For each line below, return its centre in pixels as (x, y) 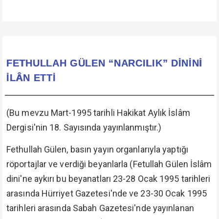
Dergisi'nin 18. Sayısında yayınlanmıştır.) (84, 127)
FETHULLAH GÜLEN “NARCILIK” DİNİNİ (105, 63)
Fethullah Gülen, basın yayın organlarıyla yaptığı (97, 149)
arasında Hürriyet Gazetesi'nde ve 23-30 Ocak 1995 (107, 193)
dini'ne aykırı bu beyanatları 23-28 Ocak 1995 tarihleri (109, 179)
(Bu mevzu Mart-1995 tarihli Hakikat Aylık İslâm (98, 113)
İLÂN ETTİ (31, 78)
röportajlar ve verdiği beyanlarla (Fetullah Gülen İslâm (109, 164)
